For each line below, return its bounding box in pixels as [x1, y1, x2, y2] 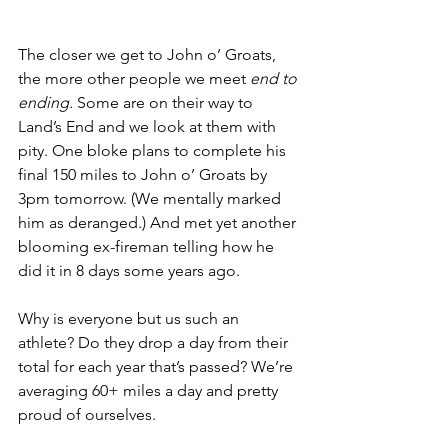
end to [250, 69, 301, 88]
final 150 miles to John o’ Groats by [18, 165, 271, 184]
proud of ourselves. [18, 405, 156, 424]
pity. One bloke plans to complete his [18, 141, 290, 160]
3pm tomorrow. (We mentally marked [18, 189, 285, 208]
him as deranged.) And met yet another [18, 213, 300, 232]
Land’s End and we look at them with [18, 117, 280, 136]
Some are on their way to [73, 93, 257, 112]
